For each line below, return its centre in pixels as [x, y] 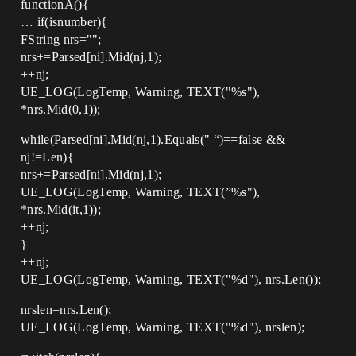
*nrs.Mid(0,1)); [61, 109]
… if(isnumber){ [64, 22]
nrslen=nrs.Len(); [66, 310]
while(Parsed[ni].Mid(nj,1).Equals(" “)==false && [153, 139]
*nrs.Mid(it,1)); [61, 209]
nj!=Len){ [47, 157]
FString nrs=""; [61, 39]
